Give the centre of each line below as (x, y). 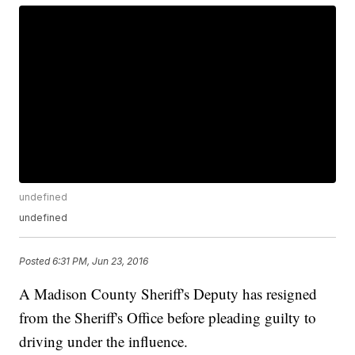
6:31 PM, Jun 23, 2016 (101, 261)
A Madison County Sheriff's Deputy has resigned (168, 294)
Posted (36, 261)
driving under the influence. (104, 342)
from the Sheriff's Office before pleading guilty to (168, 318)
